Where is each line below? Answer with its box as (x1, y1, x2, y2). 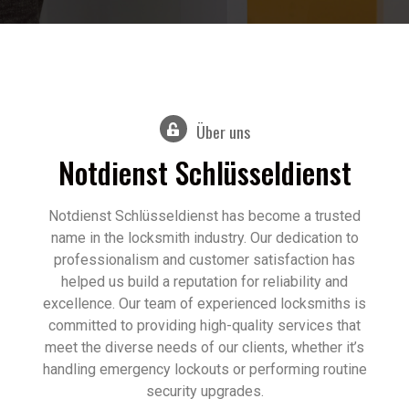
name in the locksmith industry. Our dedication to (50, 229, 359, 247)
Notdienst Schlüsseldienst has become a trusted (48, 207, 361, 225)
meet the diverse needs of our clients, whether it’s (45, 339, 364, 357)
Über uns (195, 120, 250, 144)
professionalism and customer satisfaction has (54, 251, 355, 269)
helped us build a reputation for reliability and (61, 273, 348, 291)
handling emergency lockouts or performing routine (42, 361, 367, 379)
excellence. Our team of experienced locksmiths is (43, 295, 366, 313)
